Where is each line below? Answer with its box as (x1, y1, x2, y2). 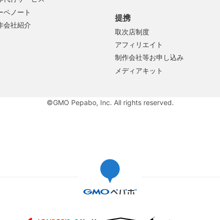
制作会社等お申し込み (115, 54, 184, 62)
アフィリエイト (115, 41, 163, 49)
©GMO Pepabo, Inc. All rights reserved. (46, 98, 174, 107)
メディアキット (115, 66, 163, 75)
